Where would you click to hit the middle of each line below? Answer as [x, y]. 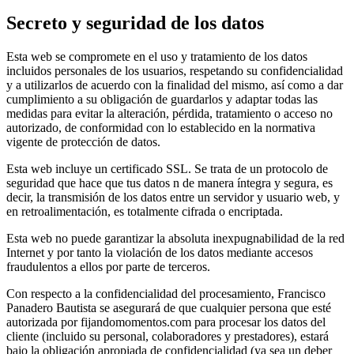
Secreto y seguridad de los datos [135, 23]
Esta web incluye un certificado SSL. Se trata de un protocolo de [167, 168]
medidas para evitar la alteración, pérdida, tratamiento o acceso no [169, 113]
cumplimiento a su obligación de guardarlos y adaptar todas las [162, 99]
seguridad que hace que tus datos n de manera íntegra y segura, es [169, 183]
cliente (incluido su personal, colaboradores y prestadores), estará [168, 336]
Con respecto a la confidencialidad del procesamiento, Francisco [166, 293]
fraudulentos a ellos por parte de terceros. [108, 266]
